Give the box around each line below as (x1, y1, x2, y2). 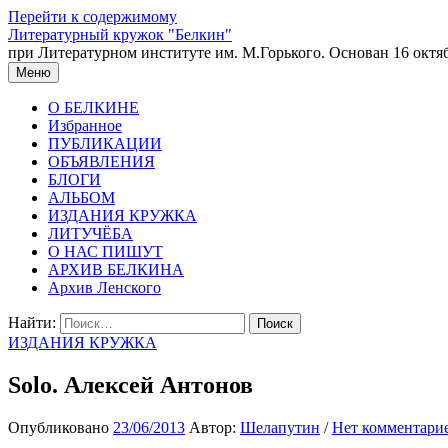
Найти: (8, 314, 56, 331)
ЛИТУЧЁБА (48, 225, 133, 242)
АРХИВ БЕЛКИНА (48, 261, 184, 278)
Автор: (189, 418, 240, 436)
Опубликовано (8, 418, 113, 436)
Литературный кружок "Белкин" (8, 26, 232, 43)
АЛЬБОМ (48, 189, 115, 206)
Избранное (48, 117, 122, 134)
